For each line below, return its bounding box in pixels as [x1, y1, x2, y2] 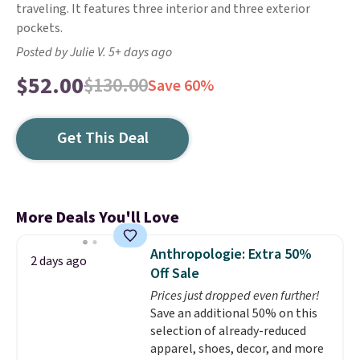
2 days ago [31, 252, 87, 270]
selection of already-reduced [149, 322, 306, 340]
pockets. [16, 19, 63, 37]
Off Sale [149, 264, 199, 284]
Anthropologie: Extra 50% [149, 244, 312, 264]
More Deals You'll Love [16, 207, 179, 229]
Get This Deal [56, 127, 149, 149]
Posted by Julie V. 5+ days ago [16, 43, 172, 61]
